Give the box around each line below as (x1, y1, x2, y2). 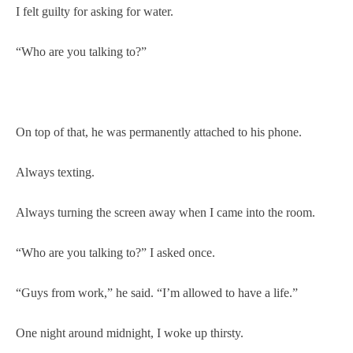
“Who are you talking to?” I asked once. (16, 245, 215, 259)
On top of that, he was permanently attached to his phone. (16, 124, 302, 139)
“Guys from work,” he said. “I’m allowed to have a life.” (16, 285, 298, 299)
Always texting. (16, 165, 95, 179)
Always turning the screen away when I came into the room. (16, 205, 315, 219)
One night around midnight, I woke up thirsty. (16, 325, 243, 340)
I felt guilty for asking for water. (16, 4, 173, 18)
